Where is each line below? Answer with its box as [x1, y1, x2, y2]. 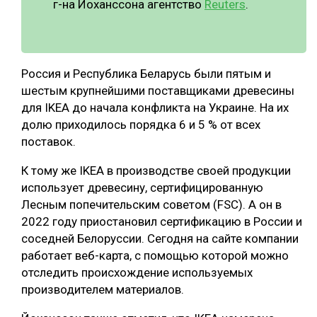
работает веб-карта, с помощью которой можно [21, 248, 289, 263]
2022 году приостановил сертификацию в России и [21, 214, 302, 229]
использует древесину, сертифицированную [21, 180, 263, 195]
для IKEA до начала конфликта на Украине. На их [21, 100, 289, 115]
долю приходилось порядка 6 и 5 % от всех [21, 117, 260, 132]
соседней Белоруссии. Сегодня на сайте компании [21, 231, 299, 246]
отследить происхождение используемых [21, 265, 253, 280]
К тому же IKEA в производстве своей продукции [21, 163, 291, 178]
